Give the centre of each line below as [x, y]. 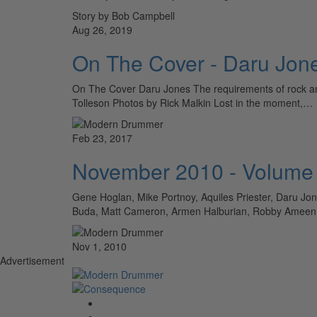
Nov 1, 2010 [99, 246]
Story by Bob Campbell [123, 15]
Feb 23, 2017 [102, 138]
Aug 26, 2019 [102, 29]
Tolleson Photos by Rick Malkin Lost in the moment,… [192, 102]
